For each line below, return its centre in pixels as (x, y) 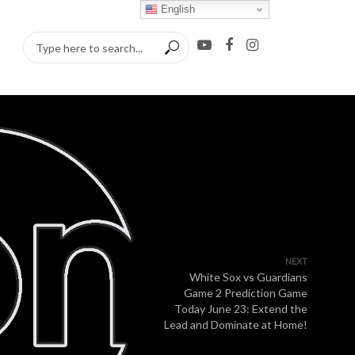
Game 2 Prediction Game (246, 293)
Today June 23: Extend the (241, 309)
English (177, 9)
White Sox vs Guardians (248, 277)
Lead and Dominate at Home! (236, 324)
